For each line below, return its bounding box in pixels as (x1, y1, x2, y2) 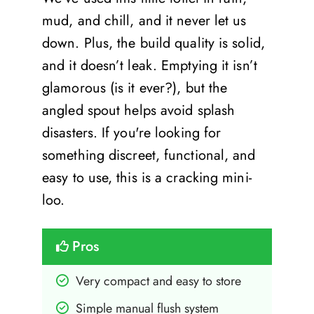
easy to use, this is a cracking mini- (42, 167, 252, 188)
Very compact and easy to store (76, 271, 241, 290)
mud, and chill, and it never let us (42, 10, 247, 31)
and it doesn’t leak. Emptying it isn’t (42, 55, 257, 76)
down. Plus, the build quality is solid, (42, 32, 265, 53)
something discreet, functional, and (42, 144, 256, 165)
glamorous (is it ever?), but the (42, 77, 228, 98)
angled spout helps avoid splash (42, 100, 235, 121)
